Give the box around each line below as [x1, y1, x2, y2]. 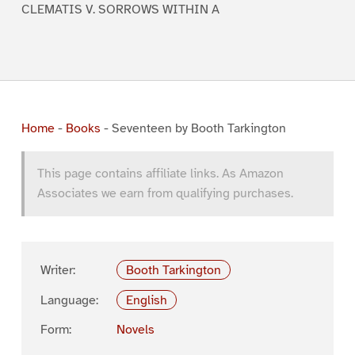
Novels [116, 322, 155, 338]
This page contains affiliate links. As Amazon [36, 165, 284, 181]
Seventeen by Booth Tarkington [111, 120, 286, 136]
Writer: [40, 261, 75, 278]
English [126, 292, 168, 308]
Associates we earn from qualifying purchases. [36, 185, 293, 201]
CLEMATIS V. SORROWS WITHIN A [21, 2, 219, 18]
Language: [40, 292, 98, 308]
